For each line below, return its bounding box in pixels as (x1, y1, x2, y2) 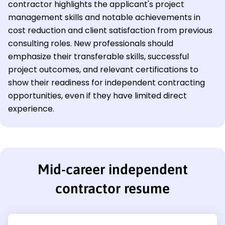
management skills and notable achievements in (8, 11, 200, 23)
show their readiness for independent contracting (8, 76, 205, 88)
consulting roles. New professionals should (8, 37, 173, 49)
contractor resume (55, 180, 170, 196)
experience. (8, 102, 54, 115)
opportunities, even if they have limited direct (8, 89, 187, 101)
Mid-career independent (37, 161, 188, 177)
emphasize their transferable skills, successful (8, 50, 189, 62)
